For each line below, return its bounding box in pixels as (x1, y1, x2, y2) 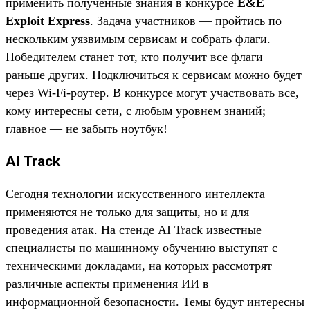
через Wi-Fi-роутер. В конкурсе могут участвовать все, (6, 85, 299, 100)
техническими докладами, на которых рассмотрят (6, 258, 272, 273)
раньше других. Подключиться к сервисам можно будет (6, 67, 302, 82)
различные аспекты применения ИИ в (6, 276, 209, 291)
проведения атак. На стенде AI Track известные (6, 222, 262, 237)
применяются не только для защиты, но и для (6, 204, 249, 219)
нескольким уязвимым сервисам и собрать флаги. (6, 31, 271, 46)
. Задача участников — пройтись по (90, 13, 282, 28)
